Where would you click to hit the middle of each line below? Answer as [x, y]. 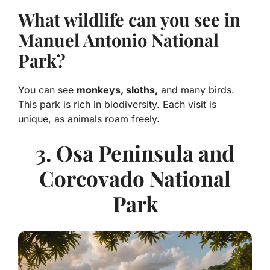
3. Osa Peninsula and [135, 153]
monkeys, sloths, [117, 90]
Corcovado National [135, 178]
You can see [47, 90]
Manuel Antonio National [118, 40]
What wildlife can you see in [129, 20]
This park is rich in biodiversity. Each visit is [117, 105]
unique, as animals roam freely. [89, 119]
